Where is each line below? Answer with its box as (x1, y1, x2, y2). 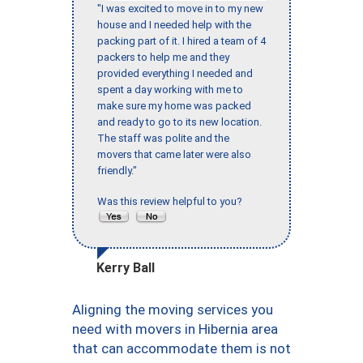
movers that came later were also (97, 148, 251, 161)
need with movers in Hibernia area (72, 321, 278, 338)
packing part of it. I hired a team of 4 (97, 35, 266, 48)
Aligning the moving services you (72, 301, 273, 318)
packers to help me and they (97, 51, 229, 64)
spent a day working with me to (97, 83, 243, 96)
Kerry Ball (96, 260, 155, 276)
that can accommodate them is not (72, 340, 291, 357)
